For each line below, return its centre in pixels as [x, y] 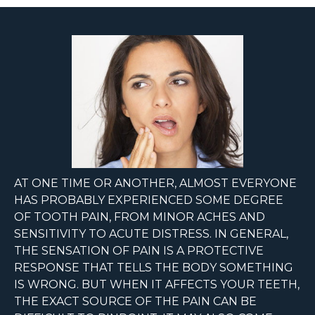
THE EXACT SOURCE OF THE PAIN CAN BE [135, 302]
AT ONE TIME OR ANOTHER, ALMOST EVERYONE [155, 184]
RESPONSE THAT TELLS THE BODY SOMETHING [154, 268]
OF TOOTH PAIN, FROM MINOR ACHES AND [140, 217]
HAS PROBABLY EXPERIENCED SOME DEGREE [149, 200]
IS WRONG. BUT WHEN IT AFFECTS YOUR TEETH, [157, 285]
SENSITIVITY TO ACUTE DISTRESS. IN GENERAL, [151, 234]
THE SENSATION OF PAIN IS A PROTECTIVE [139, 251]
